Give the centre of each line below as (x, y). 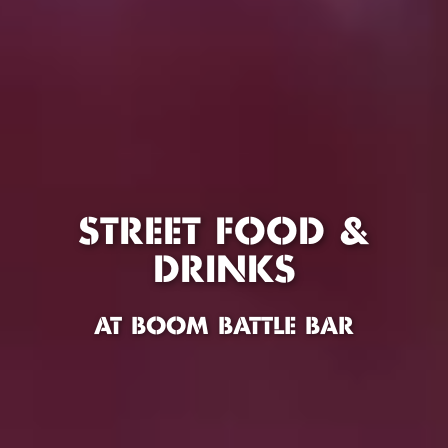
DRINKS (224, 271)
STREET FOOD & (224, 233)
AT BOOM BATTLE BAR (224, 326)
